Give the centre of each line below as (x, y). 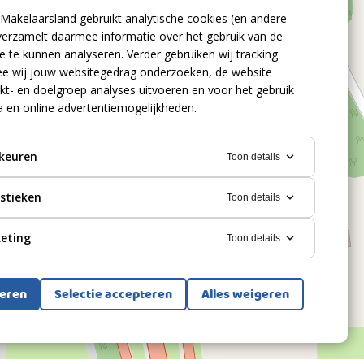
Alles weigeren (245, 295)
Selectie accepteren (113, 295)
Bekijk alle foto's (275, 317)
